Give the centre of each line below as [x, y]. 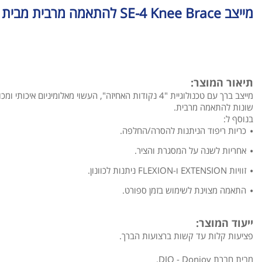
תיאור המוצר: [222, 82]
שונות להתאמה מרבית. [213, 107]
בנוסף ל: [238, 119]
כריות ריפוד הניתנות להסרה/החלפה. [183, 130]
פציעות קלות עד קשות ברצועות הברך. [186, 236]
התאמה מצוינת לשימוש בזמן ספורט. [184, 190]
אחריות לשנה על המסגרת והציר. [190, 150]
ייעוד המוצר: [225, 223]
